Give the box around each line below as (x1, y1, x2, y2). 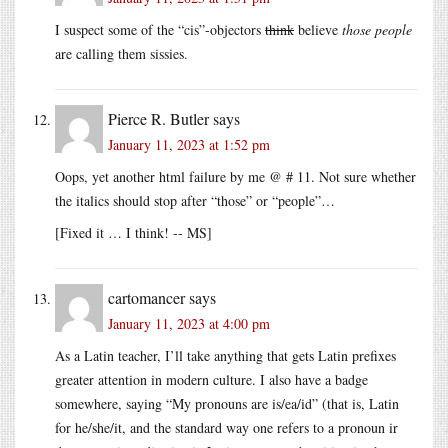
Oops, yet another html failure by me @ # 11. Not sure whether (55, 166, 416, 186)
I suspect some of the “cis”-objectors (55, 19, 265, 39)
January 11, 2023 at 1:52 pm (108, 134, 270, 154)
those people (342, 19, 412, 39)
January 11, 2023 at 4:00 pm (108, 313, 270, 333)
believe (294, 19, 342, 39)
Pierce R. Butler (108, 107, 209, 129)
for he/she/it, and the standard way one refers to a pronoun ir (55, 417, 398, 437)
